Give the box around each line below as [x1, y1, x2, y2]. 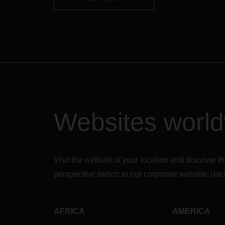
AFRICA [54, 207, 85, 216]
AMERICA [172, 207, 210, 216]
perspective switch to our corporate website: [54, 170, 211, 179]
